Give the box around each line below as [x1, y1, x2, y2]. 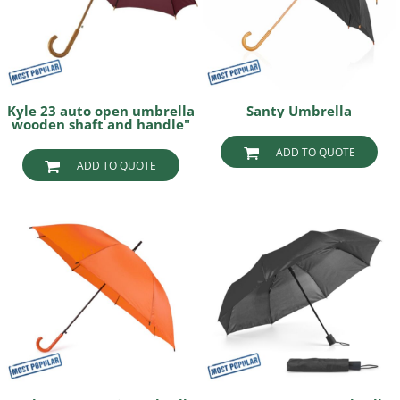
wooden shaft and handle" [11, 115, 190, 134]
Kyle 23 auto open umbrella [6, 102, 195, 121]
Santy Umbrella [246, 102, 353, 121]
